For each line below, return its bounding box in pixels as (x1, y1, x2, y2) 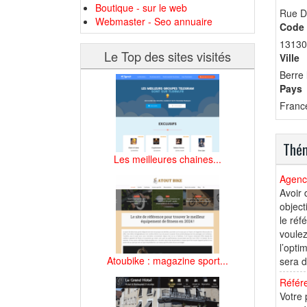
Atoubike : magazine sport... (107, 253, 228, 267)
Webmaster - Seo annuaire (95, 14, 212, 28)
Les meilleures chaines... (114, 151, 221, 166)
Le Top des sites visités (104, 47, 231, 65)
